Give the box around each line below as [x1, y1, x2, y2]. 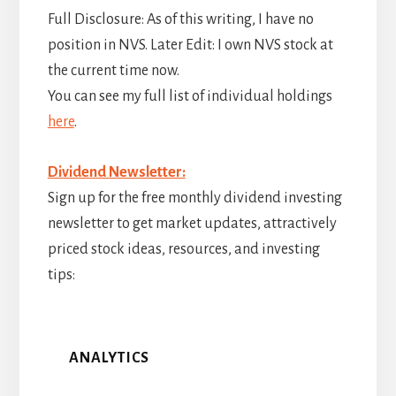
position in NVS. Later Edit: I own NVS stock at [47, 37, 333, 54]
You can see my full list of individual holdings [47, 88, 332, 105]
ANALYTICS [68, 350, 149, 367]
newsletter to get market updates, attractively [47, 216, 337, 232]
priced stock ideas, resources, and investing [47, 241, 320, 258]
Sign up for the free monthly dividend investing [47, 190, 342, 207]
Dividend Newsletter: [47, 164, 186, 181]
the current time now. [47, 63, 179, 80]
